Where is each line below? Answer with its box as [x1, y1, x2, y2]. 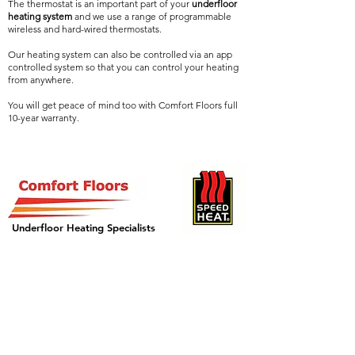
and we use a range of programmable [72, 10, 231, 22]
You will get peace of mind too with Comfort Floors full [8, 99, 238, 111]
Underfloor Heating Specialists [12, 221, 155, 234]
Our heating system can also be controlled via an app [8, 48, 232, 60]
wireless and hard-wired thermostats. [8, 23, 162, 35]
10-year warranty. [8, 112, 79, 124]
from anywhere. [8, 74, 74, 86]
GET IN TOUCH [12, 255, 121, 273]
